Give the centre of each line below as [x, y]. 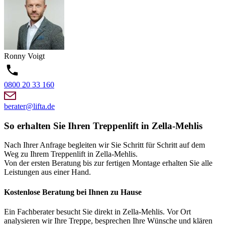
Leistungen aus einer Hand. [47, 172]
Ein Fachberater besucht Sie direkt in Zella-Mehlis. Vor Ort [97, 212]
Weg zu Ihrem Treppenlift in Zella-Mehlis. [71, 154]
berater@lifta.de [29, 106]
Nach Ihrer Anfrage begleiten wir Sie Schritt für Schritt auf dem [104, 145]
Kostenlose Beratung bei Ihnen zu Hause [73, 192]
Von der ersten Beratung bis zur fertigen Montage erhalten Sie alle [108, 163]
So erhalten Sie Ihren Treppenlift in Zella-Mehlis [103, 126]
